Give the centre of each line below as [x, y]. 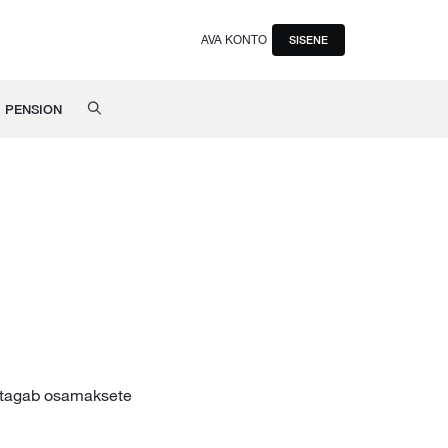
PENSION [33, 109]
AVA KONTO [234, 39]
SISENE [308, 40]
